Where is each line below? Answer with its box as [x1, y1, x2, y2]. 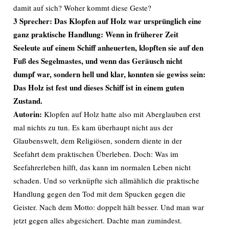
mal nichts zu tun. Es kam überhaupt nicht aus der [13, 122, 173, 132]
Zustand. [13, 95, 42, 106]
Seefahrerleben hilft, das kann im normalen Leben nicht [13, 162, 191, 172]
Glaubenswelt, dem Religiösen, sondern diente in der [13, 135, 182, 146]
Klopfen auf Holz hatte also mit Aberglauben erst [44, 109, 200, 119]
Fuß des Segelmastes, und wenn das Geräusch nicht [13, 55, 182, 66]
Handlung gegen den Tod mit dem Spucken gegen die [13, 189, 186, 199]
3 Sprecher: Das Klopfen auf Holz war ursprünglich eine [13, 15, 201, 27]
